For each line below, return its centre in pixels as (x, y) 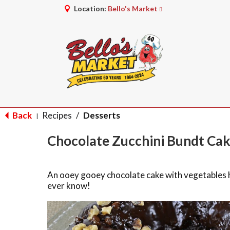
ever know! (69, 186)
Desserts (102, 115)
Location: (91, 8)
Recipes (57, 115)
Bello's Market (133, 8)
